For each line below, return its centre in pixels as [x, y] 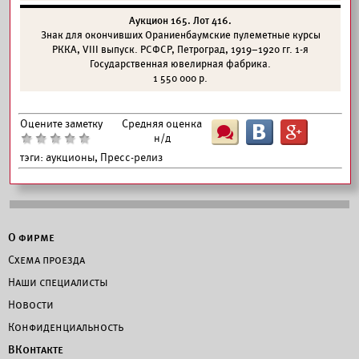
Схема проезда [46, 260]
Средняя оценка [162, 124]
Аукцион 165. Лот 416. [180, 21]
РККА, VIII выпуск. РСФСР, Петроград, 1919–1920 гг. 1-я [180, 50]
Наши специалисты [58, 282]
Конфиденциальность [66, 327]
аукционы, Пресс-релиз [104, 157]
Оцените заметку [61, 124]
